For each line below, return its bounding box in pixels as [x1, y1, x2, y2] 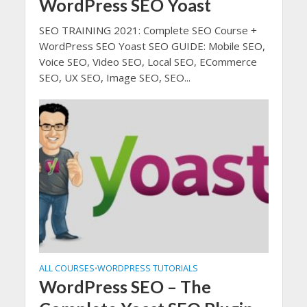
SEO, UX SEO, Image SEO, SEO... [38, 71, 191, 85]
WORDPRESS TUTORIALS [97, 262, 198, 274]
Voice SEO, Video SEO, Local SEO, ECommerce [38, 55, 257, 69]
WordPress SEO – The [38, 275, 211, 297]
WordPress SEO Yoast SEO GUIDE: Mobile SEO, [38, 39, 265, 53]
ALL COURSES [38, 262, 95, 274]
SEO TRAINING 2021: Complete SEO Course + [38, 23, 257, 38]
